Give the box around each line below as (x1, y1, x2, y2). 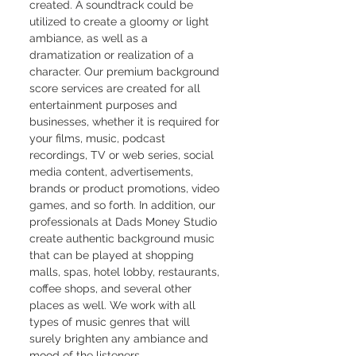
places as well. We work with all (29, 299, 199, 311)
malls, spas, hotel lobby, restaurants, (29, 265, 222, 278)
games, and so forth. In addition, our (29, 199, 219, 211)
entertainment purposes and (29, 99, 180, 111)
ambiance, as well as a (29, 32, 151, 44)
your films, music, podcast (29, 132, 168, 145)
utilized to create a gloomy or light (29, 15, 212, 28)
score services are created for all (29, 82, 203, 95)
